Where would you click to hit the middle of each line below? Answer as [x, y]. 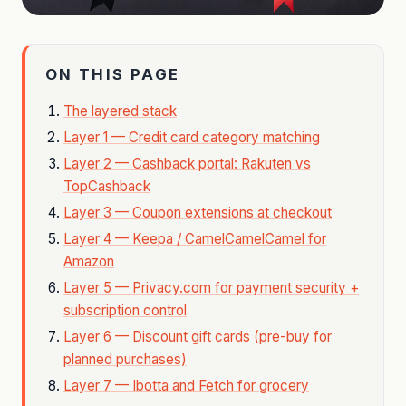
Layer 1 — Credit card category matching [192, 137]
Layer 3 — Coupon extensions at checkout [198, 212]
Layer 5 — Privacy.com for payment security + [211, 287]
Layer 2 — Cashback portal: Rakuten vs [187, 163]
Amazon [89, 261]
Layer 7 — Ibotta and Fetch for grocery [186, 385]
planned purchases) [125, 359]
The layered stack [120, 111]
